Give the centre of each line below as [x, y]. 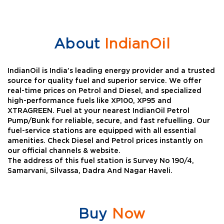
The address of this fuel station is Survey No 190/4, [101, 161]
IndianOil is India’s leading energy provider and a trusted [111, 71]
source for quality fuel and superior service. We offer [104, 81]
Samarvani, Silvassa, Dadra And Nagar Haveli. [90, 171]
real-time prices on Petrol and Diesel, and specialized [104, 91]
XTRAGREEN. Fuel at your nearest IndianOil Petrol [98, 111]
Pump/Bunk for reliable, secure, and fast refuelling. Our [109, 121]
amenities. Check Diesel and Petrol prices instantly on [105, 141]
